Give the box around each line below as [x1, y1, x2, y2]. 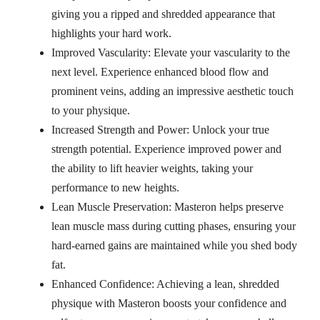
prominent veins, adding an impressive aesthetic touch [51, 85, 294, 98]
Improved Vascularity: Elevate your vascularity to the [51, 46, 290, 59]
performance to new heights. [51, 181, 179, 194]
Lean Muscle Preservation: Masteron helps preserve [51, 201, 284, 214]
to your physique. [51, 104, 130, 117]
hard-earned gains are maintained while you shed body [51, 239, 297, 252]
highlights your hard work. [51, 27, 171, 40]
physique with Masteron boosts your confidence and [51, 297, 286, 310]
